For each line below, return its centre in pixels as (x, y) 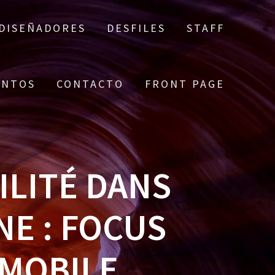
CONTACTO (90, 84)
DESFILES (136, 28)
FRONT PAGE (184, 84)
